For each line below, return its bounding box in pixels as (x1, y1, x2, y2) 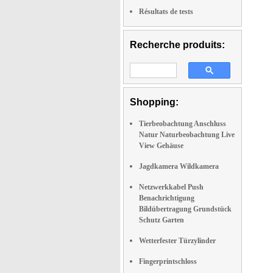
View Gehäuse (139, 141, 183, 150)
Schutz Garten (139, 216, 184, 224)
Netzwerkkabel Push (139, 183, 204, 191)
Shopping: (130, 97, 179, 107)
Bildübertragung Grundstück (139, 205, 232, 213)
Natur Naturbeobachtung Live (139, 130, 235, 139)
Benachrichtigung (139, 194, 194, 202)
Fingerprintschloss (139, 257, 197, 266)
